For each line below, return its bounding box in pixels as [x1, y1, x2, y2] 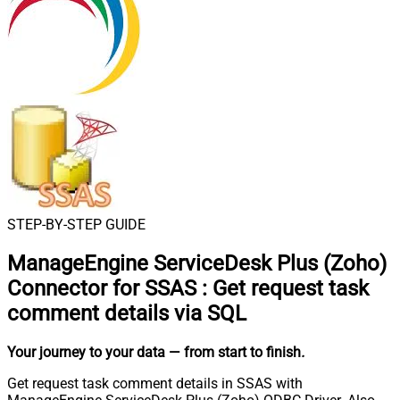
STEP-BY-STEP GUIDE [7, 216, 146, 233]
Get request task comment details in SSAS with [7, 374, 303, 392]
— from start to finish [169, 343, 301, 361]
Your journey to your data [7, 343, 165, 361]
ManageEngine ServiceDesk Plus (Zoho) [7, 250, 387, 276]
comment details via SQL [7, 300, 246, 326]
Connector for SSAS [7, 275, 196, 301]
